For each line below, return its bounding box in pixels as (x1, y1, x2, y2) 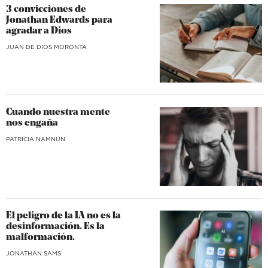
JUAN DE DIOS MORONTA (6, 42, 87, 51)
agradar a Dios (6, 26, 72, 36)
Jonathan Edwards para (6, 15, 112, 25)
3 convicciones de (6, 4, 86, 14)
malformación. (6, 232, 75, 242)
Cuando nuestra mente (6, 108, 110, 118)
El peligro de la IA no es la (6, 211, 121, 221)
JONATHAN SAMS (6, 248, 61, 257)
